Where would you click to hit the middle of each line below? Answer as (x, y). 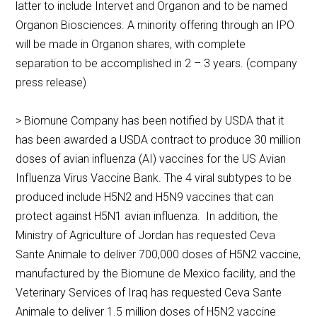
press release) (51, 83)
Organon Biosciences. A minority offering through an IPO (155, 25)
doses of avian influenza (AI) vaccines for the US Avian (151, 159)
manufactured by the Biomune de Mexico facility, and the (156, 274)
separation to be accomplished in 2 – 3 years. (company (157, 64)
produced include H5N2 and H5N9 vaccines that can (145, 197)
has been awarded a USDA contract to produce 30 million (158, 140)
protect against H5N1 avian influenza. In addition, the (147, 217)
